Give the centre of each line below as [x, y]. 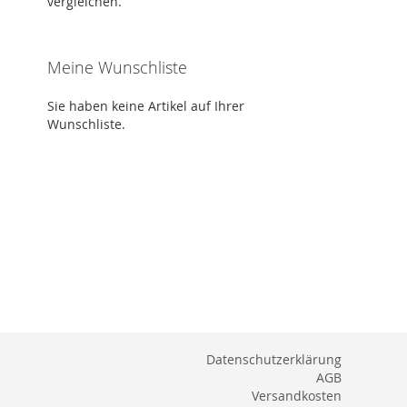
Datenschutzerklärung [274, 359]
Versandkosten [297, 396]
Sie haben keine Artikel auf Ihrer [146, 106]
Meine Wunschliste [117, 67]
